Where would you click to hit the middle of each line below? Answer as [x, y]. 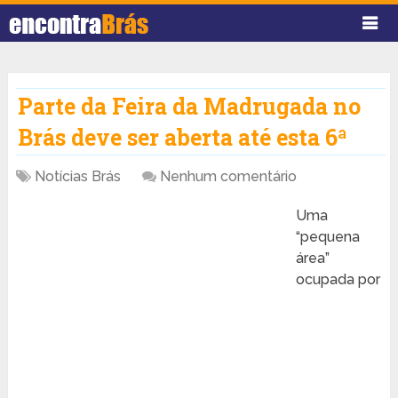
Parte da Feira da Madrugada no [189, 107]
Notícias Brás [77, 177]
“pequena [327, 237]
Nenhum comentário [228, 177]
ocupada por [338, 280]
